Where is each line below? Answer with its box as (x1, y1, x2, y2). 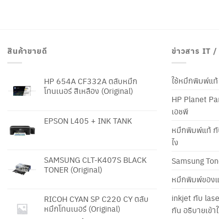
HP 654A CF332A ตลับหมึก (44, 75, 137, 87)
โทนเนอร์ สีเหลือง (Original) (44, 85, 133, 96)
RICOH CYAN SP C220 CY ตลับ (44, 193, 149, 204)
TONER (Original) (44, 163, 102, 175)
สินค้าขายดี (7, 45, 47, 57)
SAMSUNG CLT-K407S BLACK (44, 153, 147, 165)
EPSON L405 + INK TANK (44, 114, 132, 126)
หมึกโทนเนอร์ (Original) (44, 202, 120, 214)
